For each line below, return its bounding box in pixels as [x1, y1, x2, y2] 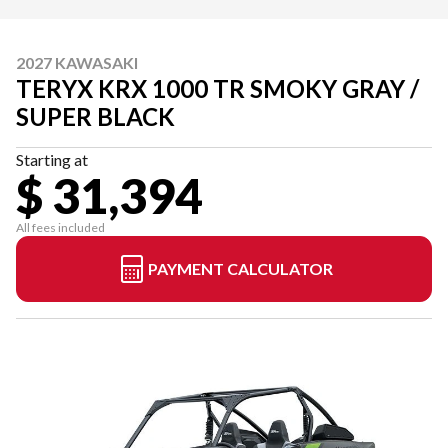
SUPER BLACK [16, 101, 175, 131]
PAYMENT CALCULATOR [147, 258, 333, 278]
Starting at [16, 149, 88, 169]
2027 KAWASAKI [16, 52, 138, 72]
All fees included [16, 219, 105, 235]
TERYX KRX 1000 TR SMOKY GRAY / [16, 73, 419, 103]
